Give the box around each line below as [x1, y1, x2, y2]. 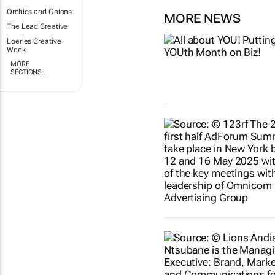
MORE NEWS [163, 11, 241, 26]
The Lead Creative [7, 22, 68, 31]
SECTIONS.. [10, 68, 46, 76]
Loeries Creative [7, 37, 61, 45]
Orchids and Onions [7, 7, 72, 16]
